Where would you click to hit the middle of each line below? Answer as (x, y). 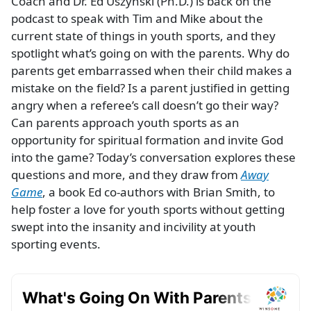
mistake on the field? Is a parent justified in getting (150, 88)
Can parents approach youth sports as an (125, 123)
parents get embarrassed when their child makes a (152, 71)
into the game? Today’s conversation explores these (153, 158)
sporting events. (56, 244)
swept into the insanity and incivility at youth (134, 227)
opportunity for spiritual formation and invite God (147, 140)
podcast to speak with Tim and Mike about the (137, 19)
